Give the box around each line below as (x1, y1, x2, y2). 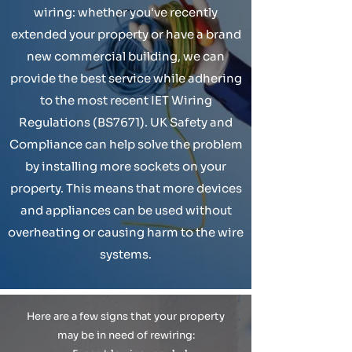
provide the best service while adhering (9, 71, 242, 86)
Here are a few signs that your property (27, 310, 225, 323)
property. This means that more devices (9, 181, 242, 196)
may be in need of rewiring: (57, 328, 195, 342)
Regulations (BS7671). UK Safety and (19, 115, 233, 130)
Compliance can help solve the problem (9, 137, 243, 152)
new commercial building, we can (27, 49, 225, 64)
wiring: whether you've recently (34, 5, 218, 20)
